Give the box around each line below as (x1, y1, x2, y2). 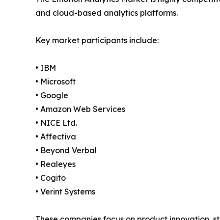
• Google (35, 90, 68, 101)
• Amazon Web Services (35, 104, 125, 114)
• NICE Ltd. (35, 118, 77, 128)
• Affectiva (35, 132, 76, 142)
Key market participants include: (35, 35, 159, 46)
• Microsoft (35, 77, 76, 87)
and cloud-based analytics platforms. (35, 8, 178, 18)
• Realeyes (35, 159, 76, 169)
